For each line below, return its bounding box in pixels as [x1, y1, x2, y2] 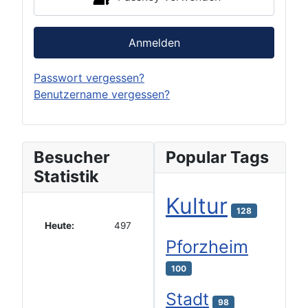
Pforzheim [166, 235, 248, 257]
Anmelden [128, 35, 180, 49]
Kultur [166, 192, 228, 219]
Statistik [34, 166, 99, 186]
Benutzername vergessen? [34, 87, 170, 101]
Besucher [34, 146, 110, 167]
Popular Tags [166, 146, 269, 167]
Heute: [45, 219, 74, 231]
